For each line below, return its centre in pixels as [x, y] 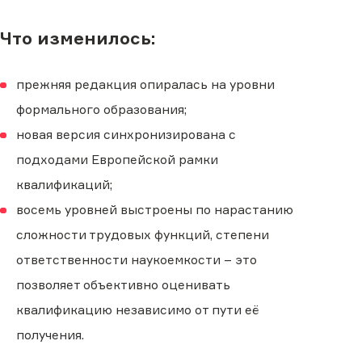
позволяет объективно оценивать [124, 285]
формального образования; [102, 110]
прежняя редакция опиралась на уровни [146, 85]
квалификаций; [65, 185]
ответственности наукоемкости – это [137, 260]
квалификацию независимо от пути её [138, 310]
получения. [51, 335]
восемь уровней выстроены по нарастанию [155, 210]
